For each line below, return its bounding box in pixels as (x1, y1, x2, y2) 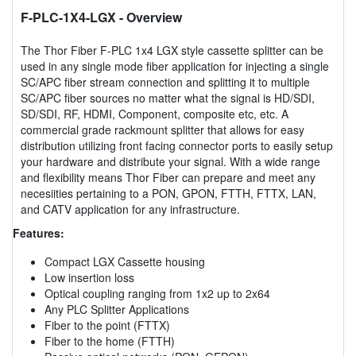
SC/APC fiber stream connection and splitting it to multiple (21, 73, 310, 90)
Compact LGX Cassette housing (44, 253, 205, 269)
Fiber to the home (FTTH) (44, 332, 175, 349)
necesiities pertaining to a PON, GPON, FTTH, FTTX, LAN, (21, 184, 316, 201)
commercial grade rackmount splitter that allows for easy (21, 121, 304, 137)
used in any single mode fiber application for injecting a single (21, 57, 329, 74)
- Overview (116, 7, 182, 26)
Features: (13, 224, 64, 241)
